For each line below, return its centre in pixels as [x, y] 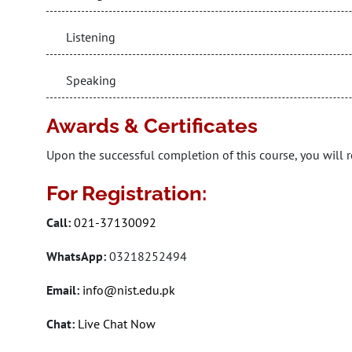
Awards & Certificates [152, 126]
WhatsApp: [78, 256]
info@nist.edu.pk [129, 290]
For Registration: [126, 193]
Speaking [91, 80]
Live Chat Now [115, 324]
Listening [91, 37]
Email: [63, 290]
